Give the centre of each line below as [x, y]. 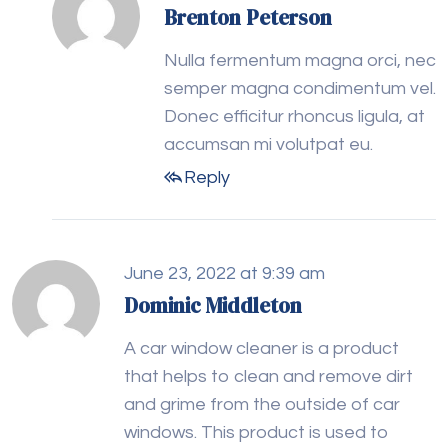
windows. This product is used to [256, 433]
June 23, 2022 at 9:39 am [224, 274]
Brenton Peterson [248, 18]
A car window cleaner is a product [261, 349]
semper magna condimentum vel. [300, 89]
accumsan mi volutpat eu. [268, 145]
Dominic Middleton [213, 306]
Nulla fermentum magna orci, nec [300, 61]
